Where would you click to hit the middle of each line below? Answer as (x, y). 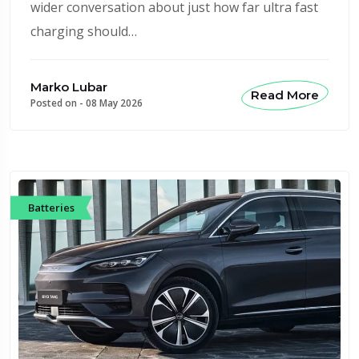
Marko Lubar (69, 87)
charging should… (84, 32)
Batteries (51, 207)
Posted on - (58, 103)
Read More (285, 95)
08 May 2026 (114, 103)
